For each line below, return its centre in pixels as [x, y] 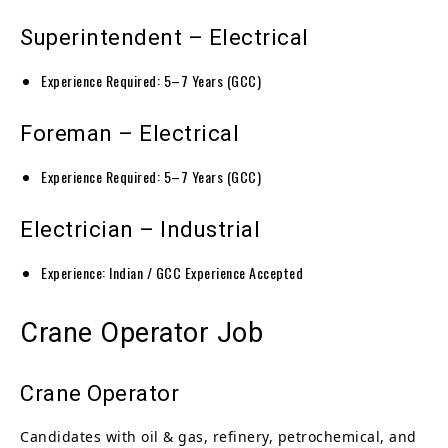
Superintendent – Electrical [164, 37]
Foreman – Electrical [129, 133]
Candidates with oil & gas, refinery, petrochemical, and [218, 436]
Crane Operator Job [141, 332]
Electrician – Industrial [140, 229]
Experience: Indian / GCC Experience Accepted [172, 272]
